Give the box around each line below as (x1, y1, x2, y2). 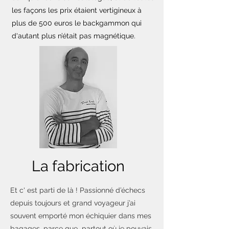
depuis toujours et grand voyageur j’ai (10, 198, 135, 207)
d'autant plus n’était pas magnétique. (12, 31, 135, 40)
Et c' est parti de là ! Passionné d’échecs (10, 186, 145, 194)
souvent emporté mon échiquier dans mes (10, 211, 151, 220)
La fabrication (32, 157, 125, 175)
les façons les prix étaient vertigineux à (12, 6, 142, 14)
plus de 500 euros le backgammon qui (12, 18, 142, 27)
